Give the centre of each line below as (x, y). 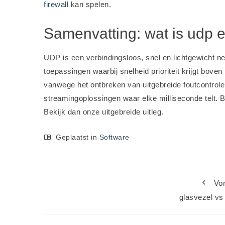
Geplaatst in (76, 137)
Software (114, 137)
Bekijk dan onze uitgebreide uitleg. (104, 112)
